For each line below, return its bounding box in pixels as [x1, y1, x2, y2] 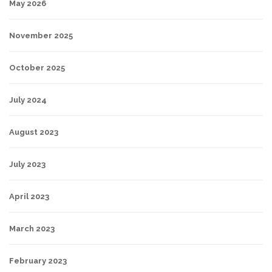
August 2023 [9, 127, 58, 137]
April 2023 [9, 192, 49, 202]
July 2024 [9, 95, 47, 105]
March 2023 [9, 224, 55, 234]
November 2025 [9, 31, 73, 41]
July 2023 [9, 160, 46, 169]
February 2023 [9, 256, 67, 266]
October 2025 [9, 63, 65, 73]
